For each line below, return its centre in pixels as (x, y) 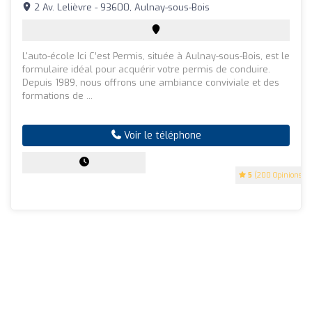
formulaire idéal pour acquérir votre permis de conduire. (146, 69)
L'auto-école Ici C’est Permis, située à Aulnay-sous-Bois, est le (156, 56)
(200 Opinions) (278, 175)
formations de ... (57, 95)
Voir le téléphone (161, 135)
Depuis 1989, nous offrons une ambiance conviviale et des (151, 82)
